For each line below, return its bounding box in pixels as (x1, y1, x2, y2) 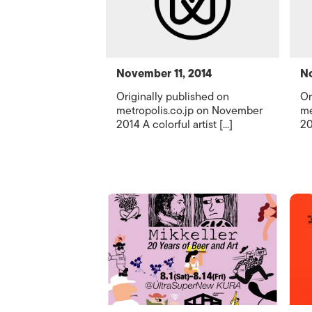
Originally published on (116, 88, 229, 106)
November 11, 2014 (116, 65, 212, 83)
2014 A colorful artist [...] (116, 116, 233, 134)
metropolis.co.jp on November (116, 102, 263, 120)
